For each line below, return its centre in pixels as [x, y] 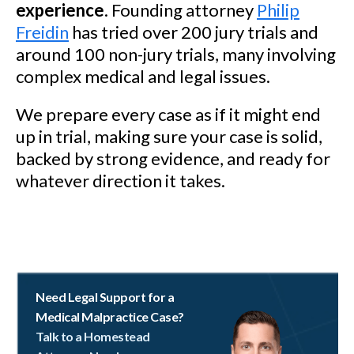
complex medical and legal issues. [143, 76]
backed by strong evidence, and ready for [173, 158]
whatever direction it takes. [121, 181]
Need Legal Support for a [105, 297]
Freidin [42, 32]
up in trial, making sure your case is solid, [169, 136]
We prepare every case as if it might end [168, 114]
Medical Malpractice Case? [110, 316]
